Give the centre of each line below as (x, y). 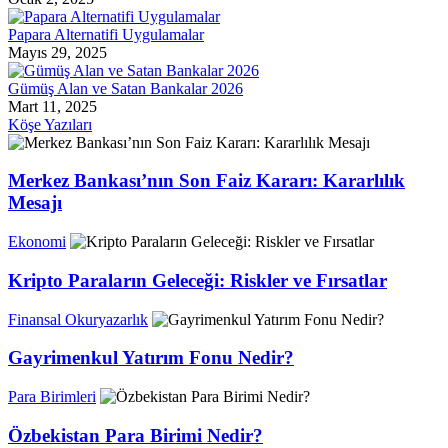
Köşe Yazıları (50, 124)
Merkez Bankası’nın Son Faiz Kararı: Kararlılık (206, 181)
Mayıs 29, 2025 (57, 52)
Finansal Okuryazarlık (78, 319)
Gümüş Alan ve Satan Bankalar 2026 (125, 88)
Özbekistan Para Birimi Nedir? (135, 435)
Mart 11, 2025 (52, 106)
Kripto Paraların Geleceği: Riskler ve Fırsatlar (197, 280)
